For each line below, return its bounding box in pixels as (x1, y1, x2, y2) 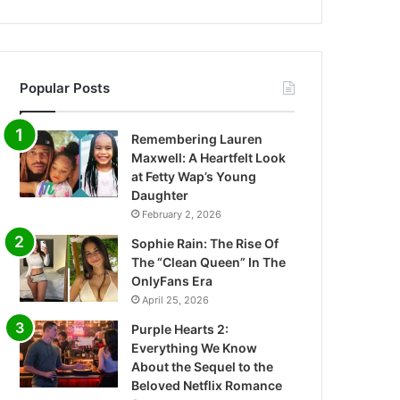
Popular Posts (20, 79, 111, 96)
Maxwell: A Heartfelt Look (131, 150, 287, 165)
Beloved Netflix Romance (131, 378, 283, 393)
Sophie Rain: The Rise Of (131, 236, 279, 251)
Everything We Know (131, 340, 258, 355)
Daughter (131, 187, 189, 203)
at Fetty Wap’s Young (131, 169, 257, 184)
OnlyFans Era (131, 273, 213, 288)
